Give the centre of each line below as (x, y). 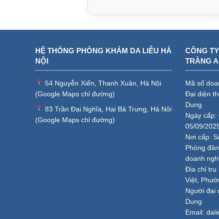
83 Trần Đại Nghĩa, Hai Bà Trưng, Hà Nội (107, 109)
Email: (196, 212)
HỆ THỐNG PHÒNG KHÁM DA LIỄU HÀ (103, 50)
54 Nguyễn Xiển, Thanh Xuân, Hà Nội (102, 83)
